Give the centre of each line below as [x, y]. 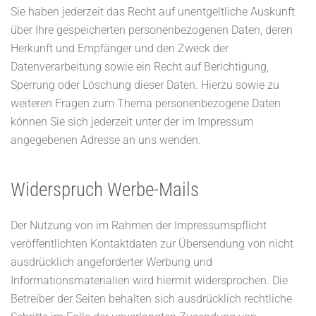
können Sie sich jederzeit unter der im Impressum [132, 122]
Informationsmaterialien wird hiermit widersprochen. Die [149, 280]
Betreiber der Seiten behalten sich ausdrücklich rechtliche [151, 299]
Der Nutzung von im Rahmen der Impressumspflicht [139, 225]
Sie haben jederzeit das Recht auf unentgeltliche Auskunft [153, 12]
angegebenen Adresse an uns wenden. [106, 140]
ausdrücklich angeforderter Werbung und [111, 262]
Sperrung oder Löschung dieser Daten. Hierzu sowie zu [145, 85]
